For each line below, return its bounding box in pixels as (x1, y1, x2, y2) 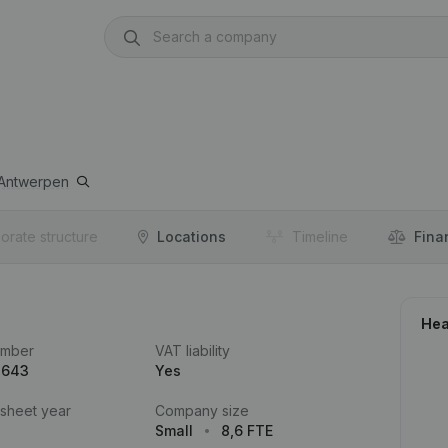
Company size (154, 402, 249, 419)
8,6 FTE (220, 422, 273, 439)
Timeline (292, 228, 348, 245)
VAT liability (154, 342, 230, 359)
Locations (157, 228, 226, 245)
